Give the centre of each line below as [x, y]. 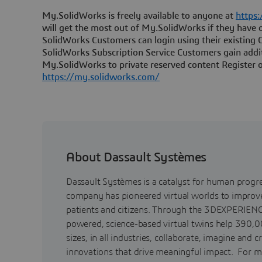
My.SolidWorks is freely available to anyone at [139, 15]
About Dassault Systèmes [136, 157]
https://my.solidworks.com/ [101, 77]
